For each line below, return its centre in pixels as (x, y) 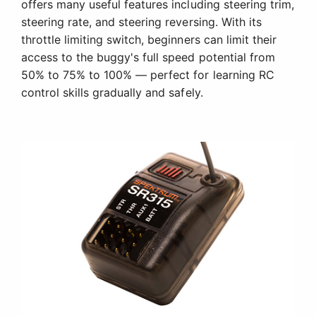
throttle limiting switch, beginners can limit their (149, 40)
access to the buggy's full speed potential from (148, 57)
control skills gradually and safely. (112, 93)
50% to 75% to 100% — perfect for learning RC (148, 75)
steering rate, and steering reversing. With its (141, 22)
